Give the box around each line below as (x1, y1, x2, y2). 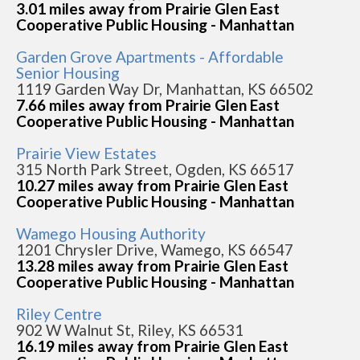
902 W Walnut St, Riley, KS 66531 (16, 321, 243, 339)
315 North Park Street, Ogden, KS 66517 (16, 160, 294, 178)
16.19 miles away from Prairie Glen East (16, 337, 288, 355)
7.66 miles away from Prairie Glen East (16, 96, 280, 114)
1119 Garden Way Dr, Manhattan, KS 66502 (16, 80, 313, 98)
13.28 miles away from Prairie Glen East (16, 256, 288, 275)
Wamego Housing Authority (16, 224, 206, 243)
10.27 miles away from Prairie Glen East (16, 176, 288, 194)
